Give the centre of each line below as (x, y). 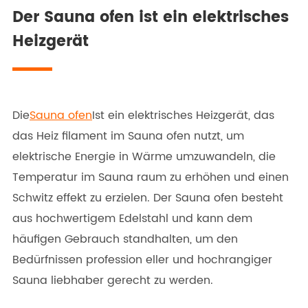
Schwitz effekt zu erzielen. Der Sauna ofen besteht (148, 198)
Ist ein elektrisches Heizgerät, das (183, 115)
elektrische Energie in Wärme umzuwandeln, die (144, 156)
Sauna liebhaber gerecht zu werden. (113, 280)
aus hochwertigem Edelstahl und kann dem (132, 218)
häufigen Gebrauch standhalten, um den (125, 239)
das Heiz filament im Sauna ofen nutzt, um (128, 136)
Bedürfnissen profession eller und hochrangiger (142, 260)
